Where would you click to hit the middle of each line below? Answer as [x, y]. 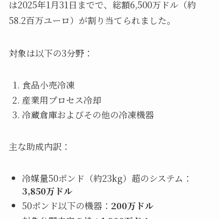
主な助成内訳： [39, 146]
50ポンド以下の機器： [66, 206]
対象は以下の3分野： [51, 53]
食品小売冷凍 [48, 85]
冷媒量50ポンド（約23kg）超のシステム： [107, 178]
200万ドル [132, 206]
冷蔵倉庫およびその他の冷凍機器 [88, 115]
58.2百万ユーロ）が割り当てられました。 [92, 20]
